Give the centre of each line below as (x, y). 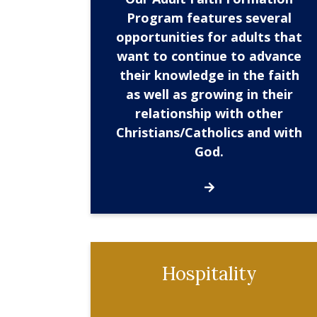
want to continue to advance (209, 56)
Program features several (209, 18)
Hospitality (209, 273)
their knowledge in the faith (209, 75)
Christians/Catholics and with (209, 133)
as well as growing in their (209, 94)
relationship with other (209, 114)
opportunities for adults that (209, 37)
